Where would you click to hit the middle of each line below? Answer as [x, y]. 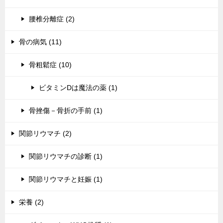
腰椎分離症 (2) [52, 19]
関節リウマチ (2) [45, 133]
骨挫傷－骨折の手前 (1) [66, 110]
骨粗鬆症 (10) [50, 64]
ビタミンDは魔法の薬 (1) [78, 87]
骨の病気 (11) [40, 42]
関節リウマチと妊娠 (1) [66, 179]
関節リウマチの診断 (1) [66, 156]
